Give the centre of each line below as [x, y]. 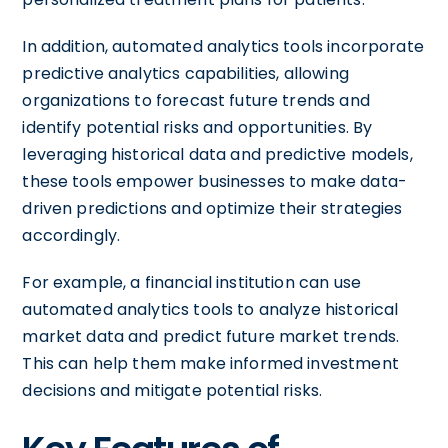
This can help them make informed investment [210, 363]
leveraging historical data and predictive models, [217, 154]
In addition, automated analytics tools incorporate [223, 46]
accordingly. [71, 235]
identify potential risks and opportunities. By [197, 127]
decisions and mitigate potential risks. [172, 390]
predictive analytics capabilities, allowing [185, 73]
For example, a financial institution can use [191, 282]
